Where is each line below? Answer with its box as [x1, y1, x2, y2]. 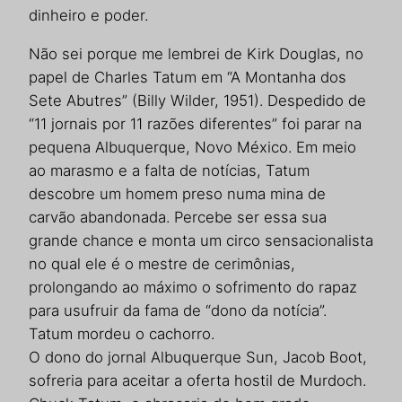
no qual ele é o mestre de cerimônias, [29, 254, 295, 273]
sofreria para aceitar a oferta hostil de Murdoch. [29, 371, 366, 389]
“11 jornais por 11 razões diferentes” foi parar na [29, 114, 362, 133]
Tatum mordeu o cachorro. [29, 324, 214, 343]
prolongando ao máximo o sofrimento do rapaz [29, 277, 357, 296]
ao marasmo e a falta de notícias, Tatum [29, 161, 310, 179]
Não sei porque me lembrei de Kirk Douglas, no [29, 44, 363, 63]
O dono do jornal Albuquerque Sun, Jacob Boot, [29, 347, 367, 366]
